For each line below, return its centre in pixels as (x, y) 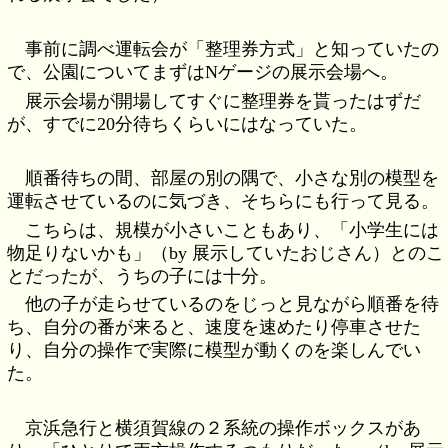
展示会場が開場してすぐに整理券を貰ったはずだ (223, 100)
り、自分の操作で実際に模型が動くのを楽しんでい (214, 350)
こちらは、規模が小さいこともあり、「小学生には (232, 229)
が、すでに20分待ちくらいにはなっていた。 (187, 123)
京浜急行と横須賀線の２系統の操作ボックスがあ (223, 427)
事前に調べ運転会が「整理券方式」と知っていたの (232, 49)
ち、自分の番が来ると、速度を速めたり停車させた (214, 327)
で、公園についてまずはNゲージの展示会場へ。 (203, 72)
